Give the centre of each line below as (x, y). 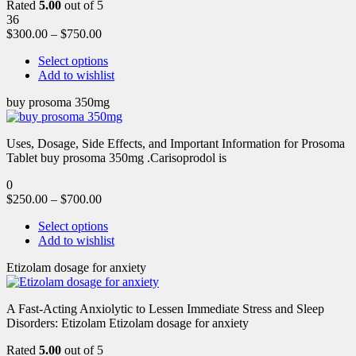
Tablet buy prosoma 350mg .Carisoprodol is (116, 157)
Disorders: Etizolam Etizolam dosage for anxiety (128, 323)
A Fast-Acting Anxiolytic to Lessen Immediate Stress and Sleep (165, 308)
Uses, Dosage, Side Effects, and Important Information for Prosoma (176, 143)
